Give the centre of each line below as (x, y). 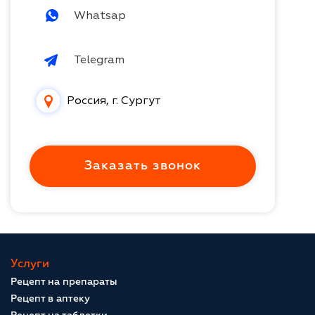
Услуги (30, 264)
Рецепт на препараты (64, 282)
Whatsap (100, 16)
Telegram (99, 60)
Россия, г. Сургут (114, 101)
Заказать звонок (143, 166)
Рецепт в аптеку (50, 298)
